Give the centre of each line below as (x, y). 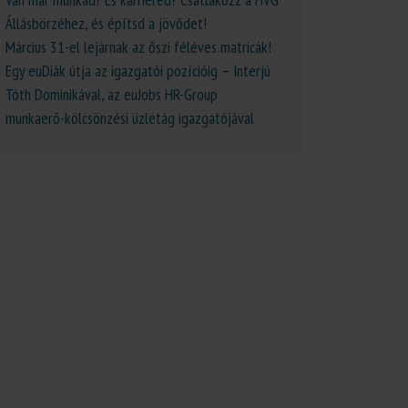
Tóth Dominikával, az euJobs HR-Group (112, 94)
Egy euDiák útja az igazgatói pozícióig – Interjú (138, 71)
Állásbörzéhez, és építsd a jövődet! (106, 23)
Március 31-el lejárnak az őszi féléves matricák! (138, 47)
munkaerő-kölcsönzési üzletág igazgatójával (130, 118)
